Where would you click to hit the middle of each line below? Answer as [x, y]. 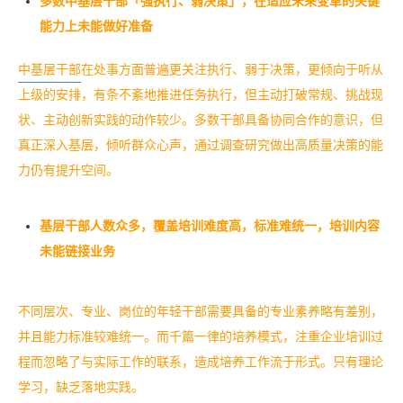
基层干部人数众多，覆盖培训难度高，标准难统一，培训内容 [210, 227]
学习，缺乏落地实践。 [81, 388]
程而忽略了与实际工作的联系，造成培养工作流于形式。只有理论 [201, 363]
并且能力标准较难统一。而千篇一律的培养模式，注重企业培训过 [201, 337]
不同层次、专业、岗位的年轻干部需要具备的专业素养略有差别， [201, 312]
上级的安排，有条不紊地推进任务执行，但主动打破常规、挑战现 [201, 95]
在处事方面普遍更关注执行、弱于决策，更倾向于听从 [232, 70]
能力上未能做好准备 [96, 27]
